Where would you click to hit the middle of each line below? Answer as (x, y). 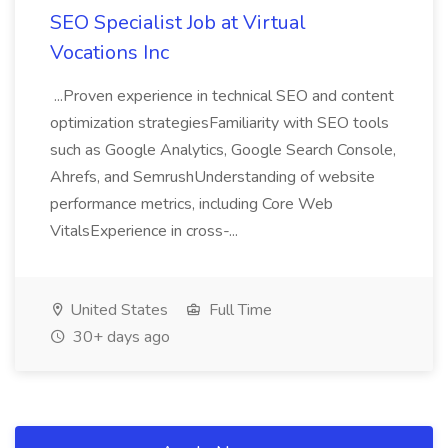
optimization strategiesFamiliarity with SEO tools (219, 123)
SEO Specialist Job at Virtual (178, 22)
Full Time (238, 310)
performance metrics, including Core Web (191, 204)
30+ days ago (119, 337)
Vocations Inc (109, 52)
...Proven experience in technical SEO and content (222, 96)
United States (117, 310)
